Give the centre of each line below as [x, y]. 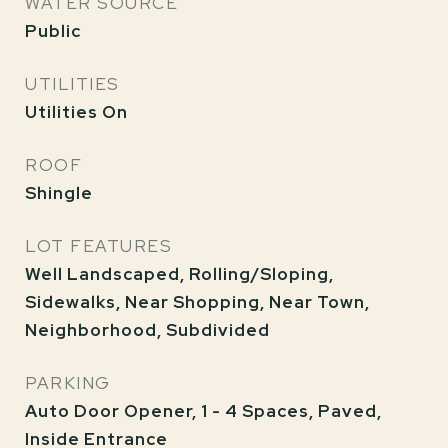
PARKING [68, 383]
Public [53, 31]
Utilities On [76, 112]
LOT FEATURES [98, 246]
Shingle [59, 193]
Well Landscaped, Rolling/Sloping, [179, 274]
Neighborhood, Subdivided [147, 330]
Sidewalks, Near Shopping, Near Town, [197, 302]
